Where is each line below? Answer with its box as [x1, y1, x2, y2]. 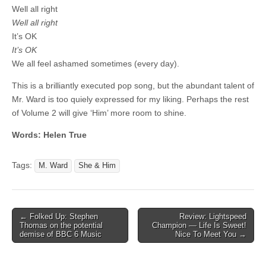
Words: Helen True [12, 129, 87, 140]
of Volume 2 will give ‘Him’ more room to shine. [12, 107, 186, 118]
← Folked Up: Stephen [20, 211, 98, 221]
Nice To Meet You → [175, 229, 246, 239]
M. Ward [39, 161, 68, 170]
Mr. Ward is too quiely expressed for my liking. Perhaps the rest [12, 94, 249, 104]
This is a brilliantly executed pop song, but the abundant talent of [12, 80, 254, 90]
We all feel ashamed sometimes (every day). [12, 58, 179, 68]
